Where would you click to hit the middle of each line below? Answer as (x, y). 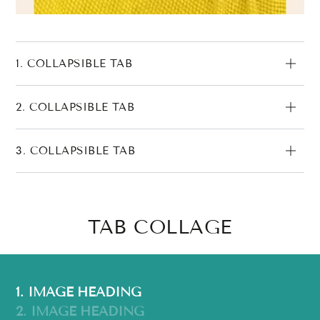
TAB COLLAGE (160, 227)
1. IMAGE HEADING (79, 292)
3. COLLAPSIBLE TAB (76, 150)
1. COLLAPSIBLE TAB (74, 63)
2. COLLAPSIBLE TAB (75, 107)
